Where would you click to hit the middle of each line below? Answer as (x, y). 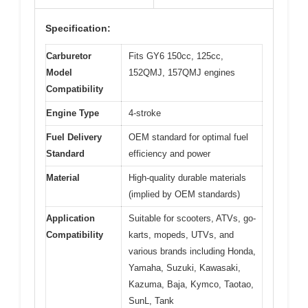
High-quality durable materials (187, 178)
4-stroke (145, 113)
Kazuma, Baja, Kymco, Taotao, (191, 285)
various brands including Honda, (192, 252)
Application (70, 219)
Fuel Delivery (74, 137)
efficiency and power (169, 154)
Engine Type (73, 113)
